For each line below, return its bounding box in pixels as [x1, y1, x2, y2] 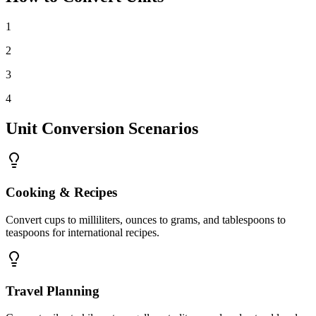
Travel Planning [6, 283, 99, 298]
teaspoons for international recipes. [6, 226, 159, 238]
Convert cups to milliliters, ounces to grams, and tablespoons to [6, 213, 286, 226]
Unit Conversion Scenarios [6, 119, 198, 138]
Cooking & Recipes [6, 185, 117, 200]
